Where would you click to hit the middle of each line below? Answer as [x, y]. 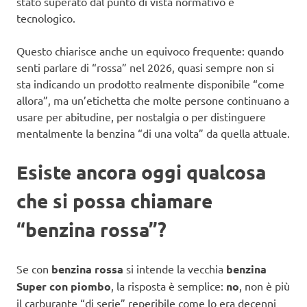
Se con [34, 268]
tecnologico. [46, 17]
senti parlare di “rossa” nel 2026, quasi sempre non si [145, 67]
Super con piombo [64, 286]
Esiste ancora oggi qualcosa [141, 171]
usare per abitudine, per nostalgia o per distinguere [141, 116]
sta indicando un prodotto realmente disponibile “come [150, 83]
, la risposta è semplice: [169, 285]
